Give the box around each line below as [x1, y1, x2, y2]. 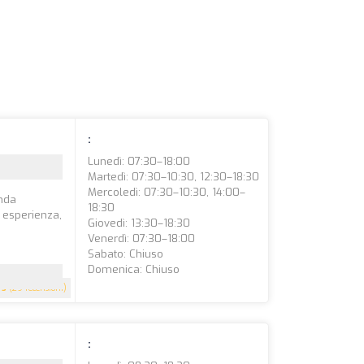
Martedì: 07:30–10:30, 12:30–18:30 [88, 170, 260, 184]
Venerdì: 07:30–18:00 [88, 232, 196, 245]
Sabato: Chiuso [88, 247, 164, 261]
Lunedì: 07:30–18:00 [88, 154, 191, 168]
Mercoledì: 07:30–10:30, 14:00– [88, 185, 246, 199]
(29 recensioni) [6, 283, 67, 293]
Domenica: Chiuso [88, 262, 180, 276]
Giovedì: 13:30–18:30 [88, 216, 191, 230]
